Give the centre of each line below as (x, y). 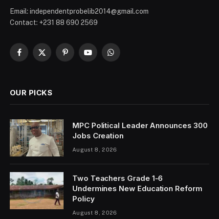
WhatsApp (127, 56)
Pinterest (79, 56)
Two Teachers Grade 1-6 (118, 178)
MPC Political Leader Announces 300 (140, 126)
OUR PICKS (31, 93)
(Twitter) (55, 67)
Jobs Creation (98, 136)
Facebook (34, 56)
